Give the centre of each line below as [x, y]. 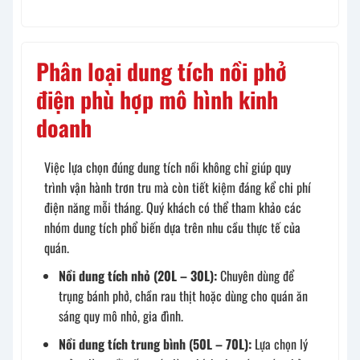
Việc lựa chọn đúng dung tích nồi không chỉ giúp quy [168, 168]
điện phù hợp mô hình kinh [157, 100]
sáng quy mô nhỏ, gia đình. [121, 316]
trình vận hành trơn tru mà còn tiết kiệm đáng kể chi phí [178, 188]
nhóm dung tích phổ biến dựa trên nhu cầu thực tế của [172, 228]
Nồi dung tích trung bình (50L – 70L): [155, 344]
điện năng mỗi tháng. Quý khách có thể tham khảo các [173, 208]
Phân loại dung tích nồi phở [162, 72]
